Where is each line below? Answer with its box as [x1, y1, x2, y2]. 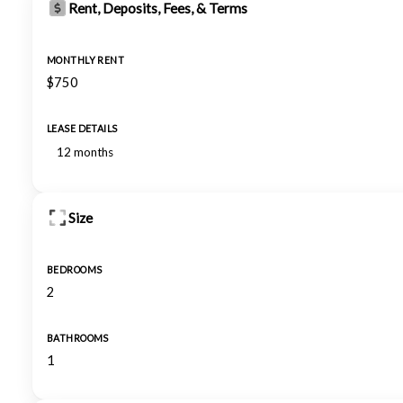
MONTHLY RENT [47, 55, 125, 66]
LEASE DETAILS [47, 123, 118, 134]
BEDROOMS [47, 264, 103, 275]
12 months [57, 145, 113, 159]
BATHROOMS [47, 333, 109, 344]
